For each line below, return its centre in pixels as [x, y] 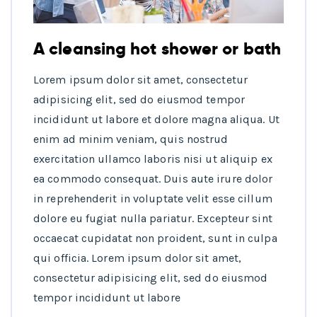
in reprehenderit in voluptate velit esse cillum [153, 199]
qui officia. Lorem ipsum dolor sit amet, [138, 258]
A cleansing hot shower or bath [157, 49]
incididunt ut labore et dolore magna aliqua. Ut [156, 120]
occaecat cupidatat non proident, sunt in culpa [155, 238]
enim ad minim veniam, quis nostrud [131, 139]
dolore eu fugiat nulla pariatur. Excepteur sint [153, 219]
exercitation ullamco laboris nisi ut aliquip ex [153, 159]
